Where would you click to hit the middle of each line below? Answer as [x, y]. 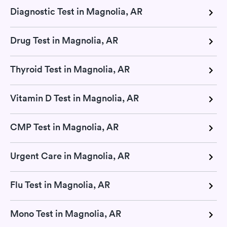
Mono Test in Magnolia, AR [66, 214]
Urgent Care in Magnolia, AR [70, 156]
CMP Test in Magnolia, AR [64, 127]
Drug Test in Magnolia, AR [64, 41]
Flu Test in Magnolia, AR [60, 185]
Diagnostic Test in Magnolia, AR [76, 12]
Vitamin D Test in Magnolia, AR [74, 98]
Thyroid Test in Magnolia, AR [70, 69]
